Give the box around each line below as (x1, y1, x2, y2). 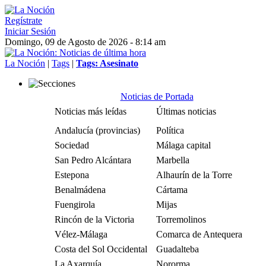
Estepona (55, 170, 89, 180)
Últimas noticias (156, 106, 216, 116)
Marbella (156, 155, 189, 165)
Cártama (156, 185, 188, 195)
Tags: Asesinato (76, 58, 138, 68)
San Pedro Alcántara (55, 155, 131, 165)
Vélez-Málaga (55, 229, 107, 239)
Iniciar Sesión (5, 26, 56, 36)
